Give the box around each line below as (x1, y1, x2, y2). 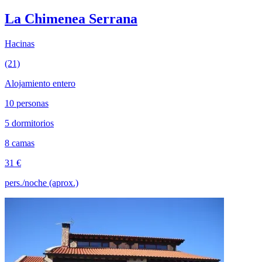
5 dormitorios (5, 118, 54, 128)
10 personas (5, 98, 49, 108)
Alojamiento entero (5, 78, 75, 88)
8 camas (5, 137, 35, 148)
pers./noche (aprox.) (5, 177, 78, 188)
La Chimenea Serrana (5, 11, 137, 26)
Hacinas (5, 38, 35, 49)
